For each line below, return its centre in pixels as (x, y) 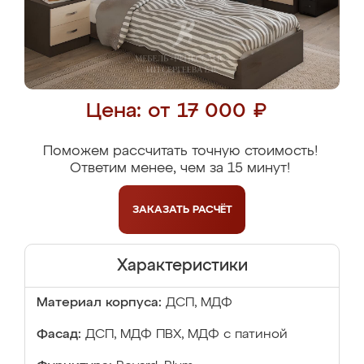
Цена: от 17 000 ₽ (176, 112)
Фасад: (59, 335)
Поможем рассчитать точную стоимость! (180, 152)
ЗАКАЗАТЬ (162, 210)
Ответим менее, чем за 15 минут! (180, 169)
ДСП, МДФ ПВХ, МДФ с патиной (186, 335)
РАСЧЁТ (212, 210)
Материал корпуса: (99, 303)
